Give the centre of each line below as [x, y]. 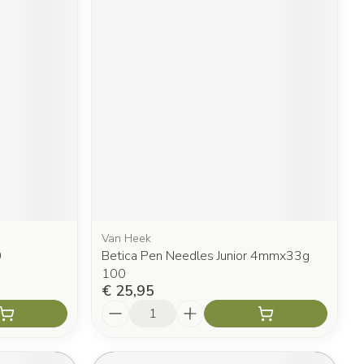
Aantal [122, 307]
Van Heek [127, 238]
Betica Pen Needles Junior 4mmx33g [206, 256]
